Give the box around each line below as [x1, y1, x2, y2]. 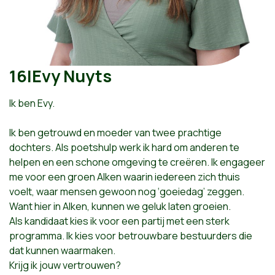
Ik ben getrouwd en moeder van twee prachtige [9, 126, 222, 139]
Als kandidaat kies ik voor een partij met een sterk [9, 214, 230, 228]
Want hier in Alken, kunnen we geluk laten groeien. [9, 199, 231, 213]
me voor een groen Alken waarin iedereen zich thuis [9, 170, 240, 184]
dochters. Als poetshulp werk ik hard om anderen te [9, 141, 239, 154]
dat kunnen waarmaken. [9, 244, 115, 257]
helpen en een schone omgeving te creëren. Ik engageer [9, 155, 265, 169]
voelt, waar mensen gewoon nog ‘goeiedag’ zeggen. [9, 185, 244, 198]
